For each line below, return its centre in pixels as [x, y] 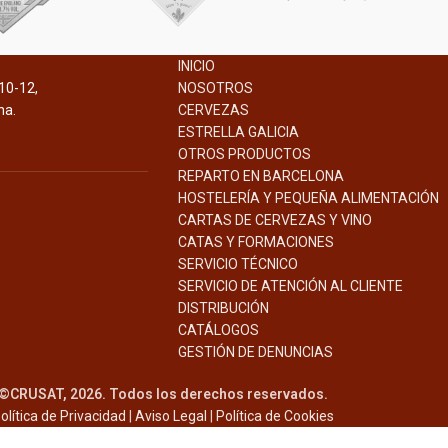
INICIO [196, 66]
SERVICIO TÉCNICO [237, 264]
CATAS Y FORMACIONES [255, 242]
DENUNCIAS [295, 352]
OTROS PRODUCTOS [244, 154]
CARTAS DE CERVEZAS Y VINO [274, 220]
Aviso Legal [171, 416]
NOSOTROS [215, 88]
